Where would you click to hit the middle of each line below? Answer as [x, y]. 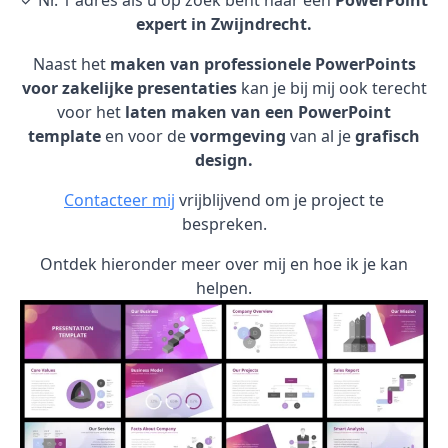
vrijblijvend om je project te [279, 200]
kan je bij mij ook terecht [331, 88]
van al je [320, 136]
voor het [91, 112]
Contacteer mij [119, 200]
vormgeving [238, 136]
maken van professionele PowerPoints [262, 64]
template [64, 136]
